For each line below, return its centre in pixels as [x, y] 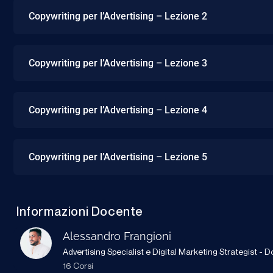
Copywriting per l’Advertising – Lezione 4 [118, 110]
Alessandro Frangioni [117, 236]
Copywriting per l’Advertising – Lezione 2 [118, 16]
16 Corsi [78, 265]
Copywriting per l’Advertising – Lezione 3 [118, 63]
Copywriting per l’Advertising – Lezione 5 [118, 157]
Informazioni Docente [80, 211]
